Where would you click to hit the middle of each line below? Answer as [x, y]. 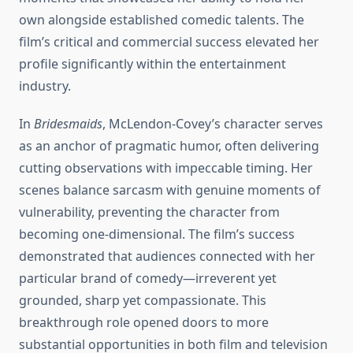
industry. [45, 86]
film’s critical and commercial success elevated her [169, 42]
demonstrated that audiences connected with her [167, 256]
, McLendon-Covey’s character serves [213, 124]
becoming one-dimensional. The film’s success [157, 234]
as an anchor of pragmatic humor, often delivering [169, 146]
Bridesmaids [68, 124]
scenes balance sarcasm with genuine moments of [170, 190]
